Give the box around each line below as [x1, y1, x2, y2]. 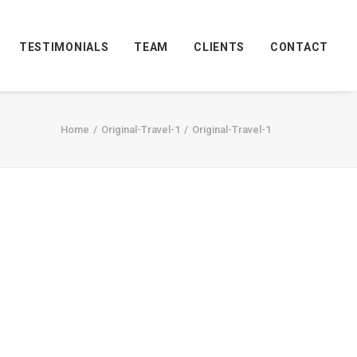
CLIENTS [194, 41, 245, 54]
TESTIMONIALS [18, 41, 109, 54]
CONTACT [270, 41, 328, 54]
